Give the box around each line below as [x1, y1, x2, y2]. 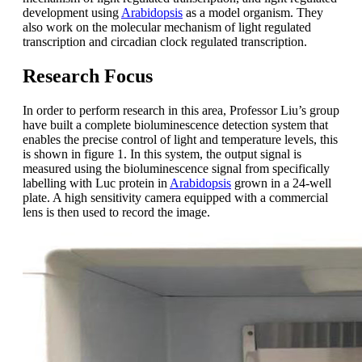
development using [23, 6, 121, 20]
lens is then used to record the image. [23, 205, 210, 220]
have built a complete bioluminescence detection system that [23, 118, 328, 133]
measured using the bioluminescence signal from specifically [23, 162, 330, 176]
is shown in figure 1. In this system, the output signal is [23, 147, 301, 162]
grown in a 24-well [231, 176, 331, 191]
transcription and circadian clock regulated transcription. [23, 35, 307, 49]
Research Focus [23, 65, 153, 87]
